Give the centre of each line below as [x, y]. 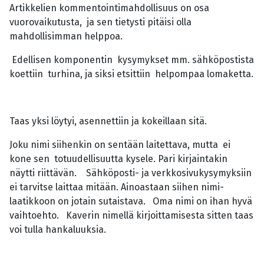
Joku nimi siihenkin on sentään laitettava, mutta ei [121, 145]
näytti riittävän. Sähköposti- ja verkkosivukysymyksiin [131, 173]
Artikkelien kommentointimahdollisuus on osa [109, 8]
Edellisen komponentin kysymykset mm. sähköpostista [132, 60]
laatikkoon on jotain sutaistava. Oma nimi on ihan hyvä [131, 202]
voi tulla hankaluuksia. [61, 230]
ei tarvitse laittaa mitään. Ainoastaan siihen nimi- [117, 187]
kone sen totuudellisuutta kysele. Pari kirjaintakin [118, 159]
